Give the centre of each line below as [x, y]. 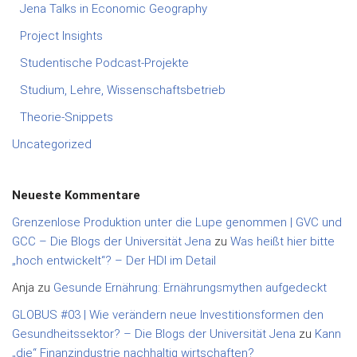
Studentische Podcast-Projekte [104, 63]
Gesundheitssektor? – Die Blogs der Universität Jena [154, 334]
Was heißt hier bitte [282, 242]
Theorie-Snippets [67, 118]
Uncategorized [52, 145]
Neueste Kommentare [76, 196]
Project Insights [61, 36]
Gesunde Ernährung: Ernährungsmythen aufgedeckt [190, 288]
